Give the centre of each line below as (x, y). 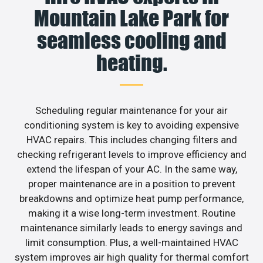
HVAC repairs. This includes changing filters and (131, 139)
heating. (131, 63)
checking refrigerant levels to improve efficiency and (131, 154)
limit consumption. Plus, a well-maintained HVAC (131, 242)
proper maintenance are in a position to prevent (131, 183)
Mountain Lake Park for (131, 18)
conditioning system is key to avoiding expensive (131, 125)
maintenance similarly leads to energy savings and (131, 227)
